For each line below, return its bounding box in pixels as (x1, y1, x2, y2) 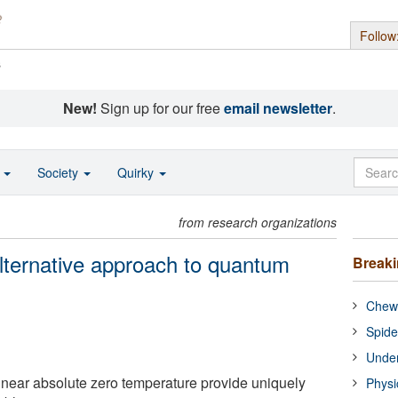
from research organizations (179, 213, 338, 231)
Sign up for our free (96, 98, 224, 118)
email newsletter (223, 98, 332, 118)
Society (37, 163, 82, 181)
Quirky (117, 163, 157, 181)
